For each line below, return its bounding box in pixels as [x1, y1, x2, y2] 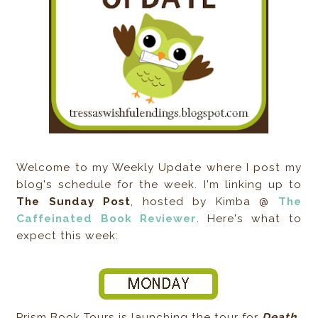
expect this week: [16, 229, 119, 242]
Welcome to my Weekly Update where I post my [16, 160, 302, 174]
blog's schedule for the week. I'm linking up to [16, 177, 302, 191]
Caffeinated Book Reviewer [16, 212, 197, 225]
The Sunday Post [16, 194, 131, 208]
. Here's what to [196, 212, 302, 225]
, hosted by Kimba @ [131, 194, 278, 208]
